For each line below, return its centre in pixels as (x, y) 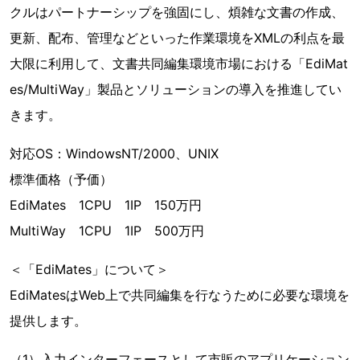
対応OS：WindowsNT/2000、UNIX (114, 153)
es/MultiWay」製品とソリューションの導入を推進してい (176, 89)
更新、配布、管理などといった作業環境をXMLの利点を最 (177, 38)
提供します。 (48, 321)
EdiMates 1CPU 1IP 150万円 (106, 205)
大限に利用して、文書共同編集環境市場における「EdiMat (179, 63)
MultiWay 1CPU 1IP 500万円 (107, 231)
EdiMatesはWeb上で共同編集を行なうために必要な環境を (180, 295)
